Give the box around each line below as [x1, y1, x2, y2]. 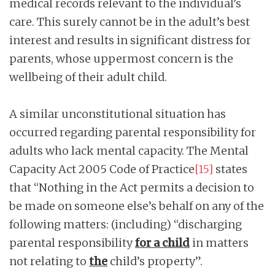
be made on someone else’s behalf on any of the [9, 198, 264, 213]
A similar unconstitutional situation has [9, 106, 226, 121]
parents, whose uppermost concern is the [9, 51, 233, 66]
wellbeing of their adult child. [9, 69, 167, 84]
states [213, 161, 247, 176]
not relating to [9, 254, 89, 268]
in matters [190, 235, 249, 250]
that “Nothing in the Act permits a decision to [9, 180, 254, 195]
